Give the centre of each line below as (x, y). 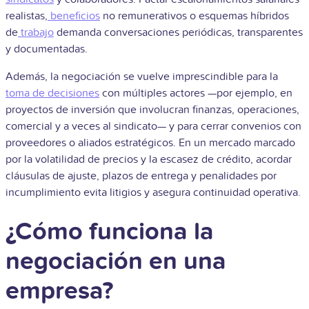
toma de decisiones (52, 93)
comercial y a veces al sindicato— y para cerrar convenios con (153, 126)
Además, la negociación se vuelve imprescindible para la (142, 76)
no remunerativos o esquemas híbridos (195, 16)
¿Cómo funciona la (110, 231)
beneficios (75, 16)
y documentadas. (47, 49)
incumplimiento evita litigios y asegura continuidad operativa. (154, 192)
